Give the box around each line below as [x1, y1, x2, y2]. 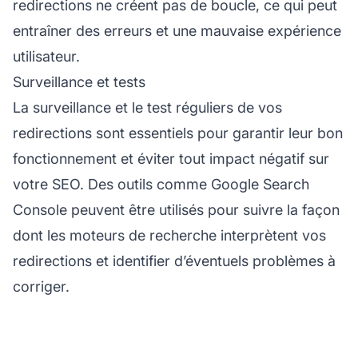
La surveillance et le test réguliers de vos [13, 98, 282, 116]
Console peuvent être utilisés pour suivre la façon [13, 201, 340, 218]
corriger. [13, 277, 70, 295]
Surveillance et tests [13, 73, 145, 90]
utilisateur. [13, 47, 80, 65]
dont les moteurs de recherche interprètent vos [13, 226, 326, 244]
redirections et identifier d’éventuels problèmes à [13, 252, 336, 269]
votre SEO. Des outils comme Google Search [13, 175, 309, 193]
